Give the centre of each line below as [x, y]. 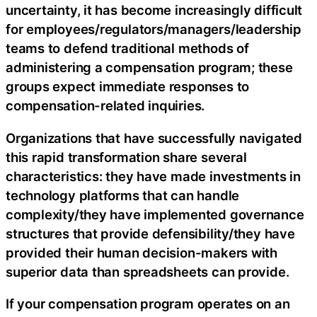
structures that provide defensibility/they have [150, 233]
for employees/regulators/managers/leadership [154, 29]
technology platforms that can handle [123, 195]
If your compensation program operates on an [148, 304]
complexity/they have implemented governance [155, 214]
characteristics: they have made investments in [153, 176]
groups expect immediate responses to [128, 87]
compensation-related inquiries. [105, 106]
